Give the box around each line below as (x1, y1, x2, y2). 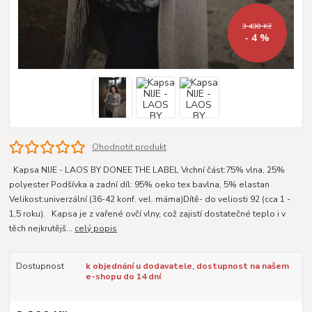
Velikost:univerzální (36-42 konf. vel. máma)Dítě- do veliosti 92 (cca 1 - (9, 194, 291, 205)
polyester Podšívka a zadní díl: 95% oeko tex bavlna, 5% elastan (9, 179, 270, 191)
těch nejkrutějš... (9, 223, 75, 235)
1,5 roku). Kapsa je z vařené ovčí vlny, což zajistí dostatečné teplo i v (9, 208, 286, 220)
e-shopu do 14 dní (85, 271, 161, 283)
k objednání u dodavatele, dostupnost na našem (85, 260, 289, 272)
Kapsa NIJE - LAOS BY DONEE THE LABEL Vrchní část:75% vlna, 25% (9, 164, 286, 176)
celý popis (75, 223, 118, 235)
